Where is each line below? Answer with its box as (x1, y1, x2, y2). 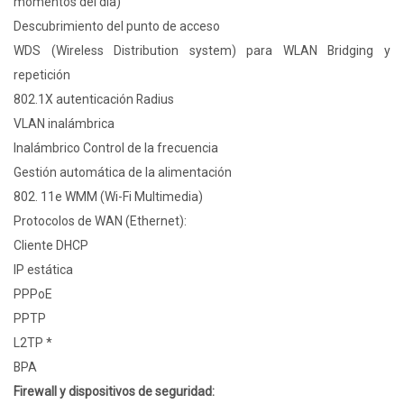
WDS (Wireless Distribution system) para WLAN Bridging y (14, 43, 390, 59)
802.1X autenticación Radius (14, 92, 174, 107)
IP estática (14, 262, 73, 278)
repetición (14, 68, 70, 83)
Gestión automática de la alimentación (14, 165, 232, 180)
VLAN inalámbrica (14, 116, 115, 132)
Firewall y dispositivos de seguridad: (14, 384, 215, 399)
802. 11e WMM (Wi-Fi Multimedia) (14, 189, 203, 205)
